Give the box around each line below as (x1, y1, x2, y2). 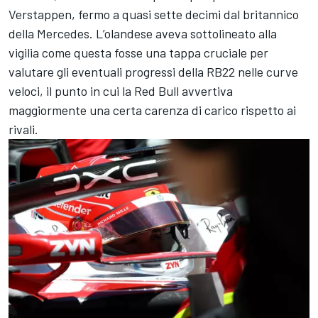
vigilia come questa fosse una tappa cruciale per (9, 44, 268, 60)
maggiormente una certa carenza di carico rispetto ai (9, 102, 296, 118)
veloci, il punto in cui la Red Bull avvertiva (9, 82, 233, 99)
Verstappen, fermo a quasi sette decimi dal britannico (9, 6, 299, 22)
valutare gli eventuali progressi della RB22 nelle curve (9, 63, 298, 79)
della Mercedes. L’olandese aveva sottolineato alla (9, 25, 277, 41)
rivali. (9, 121, 38, 137)
